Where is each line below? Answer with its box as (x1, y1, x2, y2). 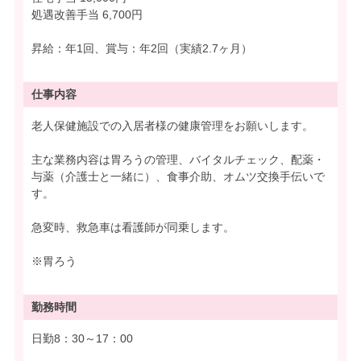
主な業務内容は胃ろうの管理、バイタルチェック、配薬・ (31, 153, 325, 167)
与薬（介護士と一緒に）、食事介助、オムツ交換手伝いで (31, 170, 325, 184)
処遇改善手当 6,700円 (31, 8, 143, 22)
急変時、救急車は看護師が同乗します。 (31, 221, 234, 234)
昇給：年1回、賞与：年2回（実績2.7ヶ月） (31, 42, 252, 56)
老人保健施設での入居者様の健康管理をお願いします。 (31, 119, 313, 133)
